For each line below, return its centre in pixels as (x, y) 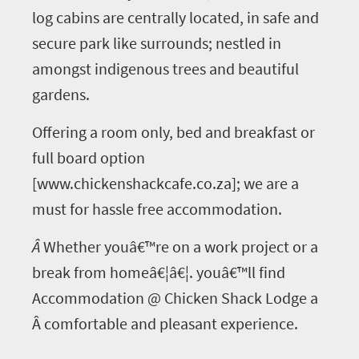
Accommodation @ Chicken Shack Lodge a (175, 298)
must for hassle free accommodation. (157, 209)
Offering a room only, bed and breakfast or (173, 132)
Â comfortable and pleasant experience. (165, 323)
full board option (89, 157)
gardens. (61, 94)
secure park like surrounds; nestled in (157, 43)
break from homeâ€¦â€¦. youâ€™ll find (159, 272)
